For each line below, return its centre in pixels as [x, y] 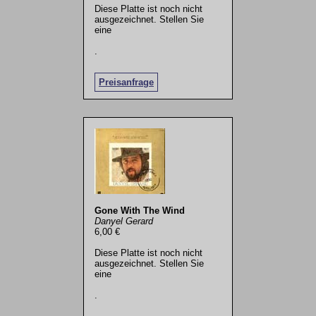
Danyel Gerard [123, 221]
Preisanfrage [126, 82]
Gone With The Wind [139, 210]
